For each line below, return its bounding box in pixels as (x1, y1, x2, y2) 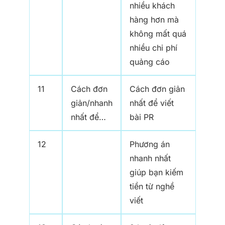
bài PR (130, 112, 154, 123)
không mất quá (130, 29, 186, 39)
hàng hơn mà (130, 15, 179, 25)
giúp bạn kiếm (130, 167, 183, 178)
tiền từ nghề (130, 181, 174, 192)
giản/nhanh (71, 98, 113, 108)
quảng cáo (130, 57, 170, 67)
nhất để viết (130, 98, 174, 108)
